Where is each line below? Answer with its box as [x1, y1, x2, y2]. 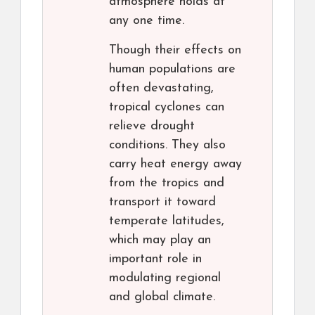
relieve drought [109, 120, 195, 134]
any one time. [109, 14, 184, 28]
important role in [109, 252, 202, 266]
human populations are [109, 63, 236, 77]
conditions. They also [109, 139, 226, 153]
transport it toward [109, 195, 216, 210]
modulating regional [109, 271, 221, 285]
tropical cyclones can [109, 101, 224, 115]
